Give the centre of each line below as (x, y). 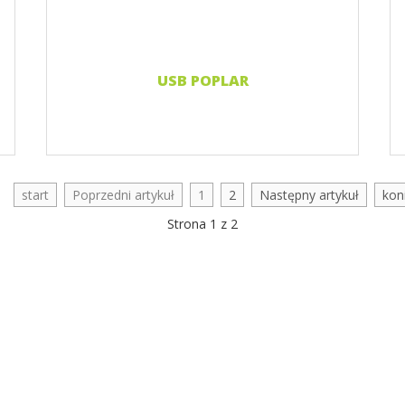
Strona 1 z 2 (202, 224)
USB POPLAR (202, 80)
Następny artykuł (309, 195)
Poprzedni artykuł (123, 195)
